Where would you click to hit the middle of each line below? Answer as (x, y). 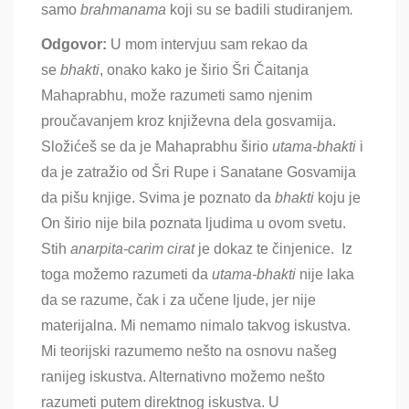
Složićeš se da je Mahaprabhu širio (155, 147)
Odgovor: (74, 45)
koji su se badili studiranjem (258, 10)
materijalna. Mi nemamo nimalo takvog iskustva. (196, 326)
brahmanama (123, 10)
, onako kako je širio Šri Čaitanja (204, 70)
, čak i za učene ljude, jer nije (222, 300)
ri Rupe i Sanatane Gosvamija (259, 173)
